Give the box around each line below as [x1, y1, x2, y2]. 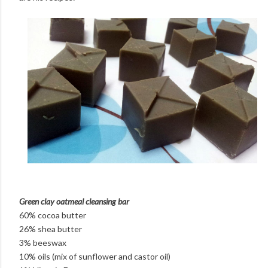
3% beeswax [19, 237, 66, 248]
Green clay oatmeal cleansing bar [19, 196, 129, 206]
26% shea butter [19, 223, 82, 234]
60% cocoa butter [19, 209, 86, 220]
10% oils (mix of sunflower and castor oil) [19, 251, 170, 261]
